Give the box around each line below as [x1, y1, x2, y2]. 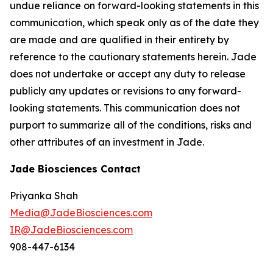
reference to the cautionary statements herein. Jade [10, 51, 257, 63]
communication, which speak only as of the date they [10, 16, 259, 29]
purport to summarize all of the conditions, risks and [10, 119, 252, 131]
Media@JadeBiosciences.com [10, 207, 152, 219]
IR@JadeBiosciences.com [10, 224, 133, 236]
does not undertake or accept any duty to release [10, 68, 246, 80]
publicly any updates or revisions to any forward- [10, 85, 241, 97]
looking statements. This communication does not [10, 102, 240, 114]
